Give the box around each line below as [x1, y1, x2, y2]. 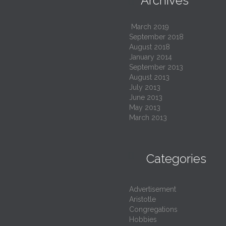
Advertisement [129, 185, 176, 193]
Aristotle [129, 195, 156, 203]
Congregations [129, 205, 178, 213]
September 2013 [129, 63, 183, 71]
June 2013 [129, 93, 162, 101]
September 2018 [129, 32, 184, 41]
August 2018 [129, 42, 170, 51]
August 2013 [129, 73, 169, 81]
